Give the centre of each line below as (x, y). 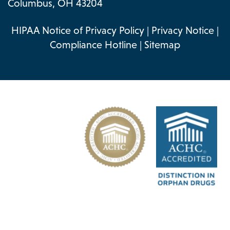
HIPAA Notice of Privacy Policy (78, 31)
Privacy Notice (183, 31)
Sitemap (162, 45)
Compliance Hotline (93, 45)
